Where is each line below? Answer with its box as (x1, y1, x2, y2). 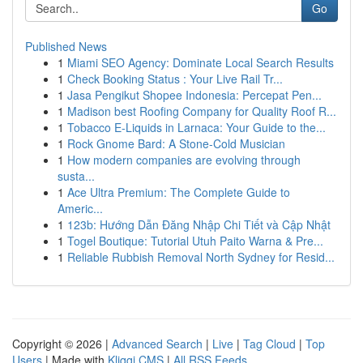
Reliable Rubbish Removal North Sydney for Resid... (67, 249, 335, 265)
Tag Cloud (243, 335, 296, 352)
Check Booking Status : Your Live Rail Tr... (67, 70, 283, 87)
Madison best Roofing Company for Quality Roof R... (67, 103, 336, 119)
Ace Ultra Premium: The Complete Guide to (67, 184, 290, 200)
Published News (25, 38, 107, 54)
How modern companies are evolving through (67, 152, 301, 168)
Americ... (58, 200, 103, 216)
